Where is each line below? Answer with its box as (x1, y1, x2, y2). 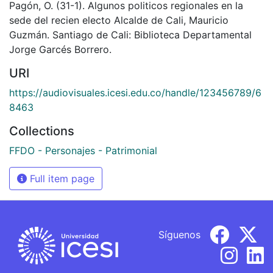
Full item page (27, 172, 94, 185)
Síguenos (158, 228, 200, 241)
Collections (9, 123, 74, 138)
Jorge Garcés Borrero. (9, 43, 112, 55)
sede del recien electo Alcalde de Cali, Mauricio (9, 13, 229, 26)
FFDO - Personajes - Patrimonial (9, 144, 157, 157)
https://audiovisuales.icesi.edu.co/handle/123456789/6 (9, 86, 261, 99)
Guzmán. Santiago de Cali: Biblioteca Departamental (9, 28, 252, 41)
